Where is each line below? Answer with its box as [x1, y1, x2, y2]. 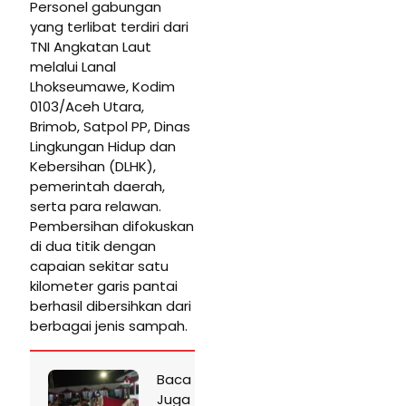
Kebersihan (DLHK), [30, 157, 156, 177]
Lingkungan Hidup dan [30, 137, 176, 157]
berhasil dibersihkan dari [30, 296, 191, 316]
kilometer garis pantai [30, 276, 178, 296]
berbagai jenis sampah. [30, 316, 188, 336]
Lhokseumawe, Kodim [30, 77, 175, 97]
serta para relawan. [30, 197, 161, 217]
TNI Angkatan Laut [30, 37, 151, 57]
